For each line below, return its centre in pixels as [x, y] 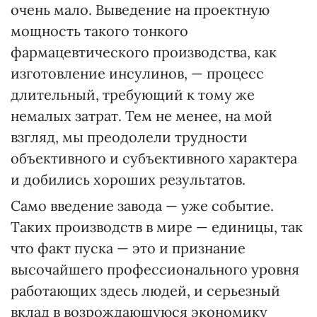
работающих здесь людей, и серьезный [145, 290]
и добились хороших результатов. [128, 179]
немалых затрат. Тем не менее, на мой [142, 116]
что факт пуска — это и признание [128, 248]
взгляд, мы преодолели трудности [129, 137]
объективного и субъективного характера [154, 158]
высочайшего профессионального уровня [155, 269]
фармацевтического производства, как [144, 52]
